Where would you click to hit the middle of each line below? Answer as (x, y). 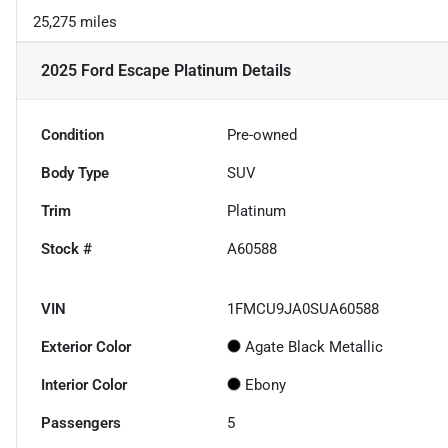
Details (264, 71)
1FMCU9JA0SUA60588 (303, 309)
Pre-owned (262, 135)
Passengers (81, 423)
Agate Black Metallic (314, 347)
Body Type (75, 173)
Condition (72, 135)
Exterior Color (86, 347)
